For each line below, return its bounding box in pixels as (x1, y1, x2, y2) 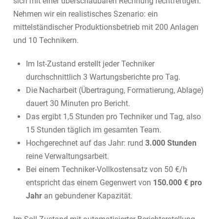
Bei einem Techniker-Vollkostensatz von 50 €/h (26, 164, 188, 174)
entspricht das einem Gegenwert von (26, 177, 153, 187)
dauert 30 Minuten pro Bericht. (26, 98, 131, 108)
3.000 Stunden (145, 138, 197, 148)
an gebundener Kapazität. (42, 191, 133, 200)
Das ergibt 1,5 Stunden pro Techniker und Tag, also (26, 111, 201, 121)
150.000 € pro (153, 177, 202, 187)
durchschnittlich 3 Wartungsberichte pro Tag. (26, 72, 181, 82)
